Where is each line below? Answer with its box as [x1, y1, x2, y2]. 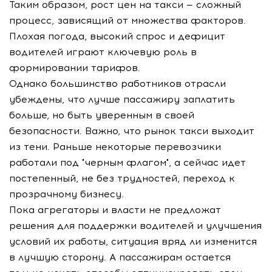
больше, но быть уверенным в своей [9, 109, 194, 121]
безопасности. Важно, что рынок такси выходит [9, 125, 254, 137]
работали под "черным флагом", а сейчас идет [9, 157, 246, 168]
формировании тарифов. [9, 62, 140, 73]
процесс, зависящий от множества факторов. [9, 15, 246, 26]
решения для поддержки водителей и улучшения [9, 220, 262, 231]
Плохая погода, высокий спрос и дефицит [9, 30, 225, 42]
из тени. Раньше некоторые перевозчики [9, 141, 221, 152]
